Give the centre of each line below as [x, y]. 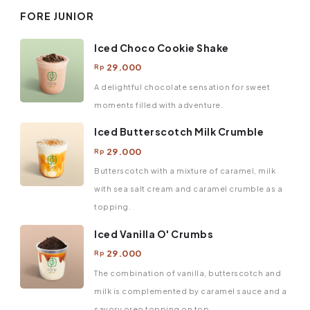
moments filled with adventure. [158, 104]
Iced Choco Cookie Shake [162, 47]
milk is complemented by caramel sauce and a [191, 291]
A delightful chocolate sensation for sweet [182, 86]
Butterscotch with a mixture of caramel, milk [185, 171]
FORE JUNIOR [57, 16]
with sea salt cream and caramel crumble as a [188, 189]
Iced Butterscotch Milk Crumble [179, 132]
